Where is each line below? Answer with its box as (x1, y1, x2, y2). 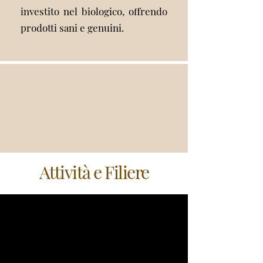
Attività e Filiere (39, 160, 149, 184)
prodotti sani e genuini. (21, 21, 124, 34)
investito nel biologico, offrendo (21, 5, 167, 18)
